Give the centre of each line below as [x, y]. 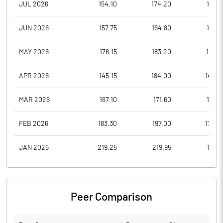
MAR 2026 [34, 100]
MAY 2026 [34, 52]
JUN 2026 [34, 28]
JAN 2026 [34, 148]
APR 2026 [34, 76]
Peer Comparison [111, 197]
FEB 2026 [34, 124]
